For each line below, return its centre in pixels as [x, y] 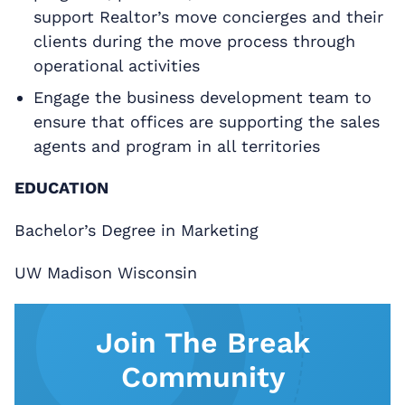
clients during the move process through [194, 41]
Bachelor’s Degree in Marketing [137, 230]
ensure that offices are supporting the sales [206, 121]
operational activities [116, 65]
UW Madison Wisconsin [106, 272]
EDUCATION [61, 187]
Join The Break [202, 342]
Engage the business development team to [202, 97]
